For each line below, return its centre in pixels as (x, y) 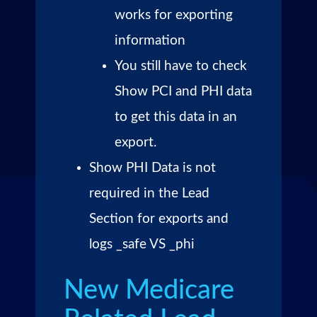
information (150, 40)
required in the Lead (149, 193)
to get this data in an (176, 117)
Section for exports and (159, 219)
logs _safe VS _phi (142, 244)
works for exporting (174, 15)
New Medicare (149, 290)
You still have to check (181, 66)
